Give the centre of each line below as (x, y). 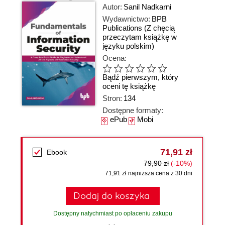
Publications (122, 28)
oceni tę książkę (129, 86)
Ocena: (115, 58)
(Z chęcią (159, 28)
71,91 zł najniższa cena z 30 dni (149, 173)
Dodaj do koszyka (111, 196)
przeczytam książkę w (140, 37)
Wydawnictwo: (126, 19)
